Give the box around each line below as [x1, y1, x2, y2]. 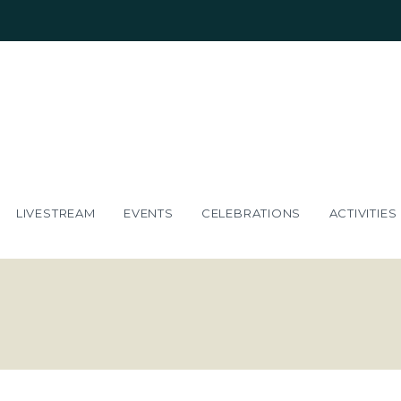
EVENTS [123, 205, 174, 220]
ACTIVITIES [328, 205, 397, 220]
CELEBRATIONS [200, 205, 302, 220]
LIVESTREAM [15, 205, 96, 220]
